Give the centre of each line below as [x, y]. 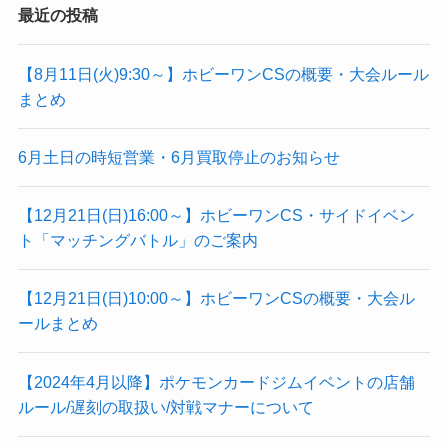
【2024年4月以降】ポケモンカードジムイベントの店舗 [216, 381]
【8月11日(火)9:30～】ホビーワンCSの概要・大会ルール [223, 73]
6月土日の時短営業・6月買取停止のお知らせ [178, 156]
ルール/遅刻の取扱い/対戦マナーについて [165, 406]
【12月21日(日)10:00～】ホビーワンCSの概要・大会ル [216, 298]
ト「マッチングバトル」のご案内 [137, 240]
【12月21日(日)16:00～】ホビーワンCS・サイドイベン [216, 215]
